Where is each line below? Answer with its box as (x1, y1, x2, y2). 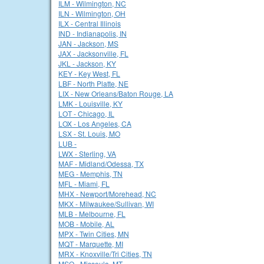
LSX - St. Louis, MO (58, 128, 120, 138)
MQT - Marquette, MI (58, 239, 123, 249)
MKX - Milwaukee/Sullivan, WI (58, 199, 154, 209)
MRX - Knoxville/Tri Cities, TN (58, 249, 152, 259)
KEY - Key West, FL (58, 68, 120, 78)
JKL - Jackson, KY (58, 58, 116, 68)
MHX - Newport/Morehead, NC (58, 189, 156, 199)
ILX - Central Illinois (58, 18, 121, 28)
